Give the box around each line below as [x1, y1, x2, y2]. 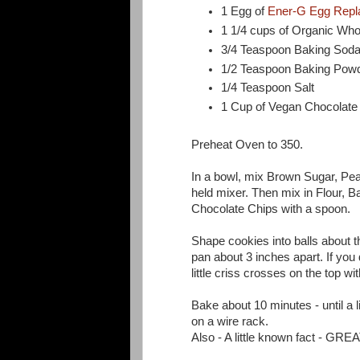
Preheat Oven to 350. [191, 138, 303, 152]
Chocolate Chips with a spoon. [191, 202, 350, 216]
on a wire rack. [191, 315, 268, 329]
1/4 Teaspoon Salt [221, 81, 315, 95]
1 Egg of [221, 5, 268, 18]
